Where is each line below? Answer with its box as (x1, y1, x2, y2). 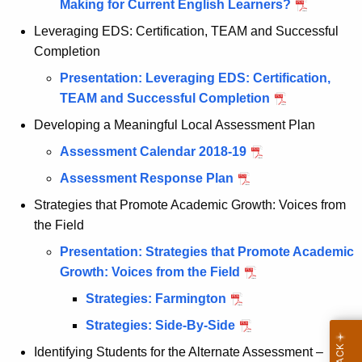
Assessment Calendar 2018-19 (60, 145, 246, 159)
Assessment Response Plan (60, 171, 234, 186)
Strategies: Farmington (86, 292, 226, 306)
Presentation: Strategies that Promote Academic (60, 245, 354, 259)
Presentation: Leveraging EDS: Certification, (60, 71, 330, 86)
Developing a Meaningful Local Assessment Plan (34, 118, 315, 133)
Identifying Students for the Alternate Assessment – (34, 345, 323, 360)
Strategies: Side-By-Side (86, 318, 235, 333)
